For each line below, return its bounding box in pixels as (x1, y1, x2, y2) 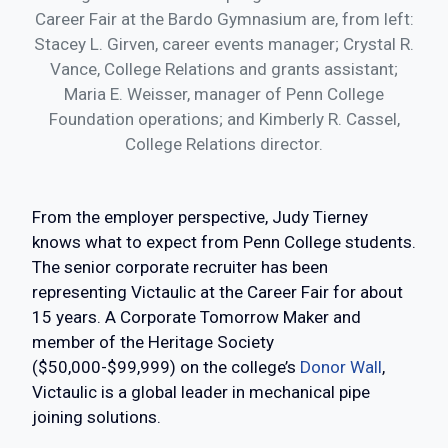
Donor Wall (300, 357, 382, 378)
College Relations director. (125, 134, 323, 155)
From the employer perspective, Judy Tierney (32, 207, 368, 228)
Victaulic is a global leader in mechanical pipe (32, 382, 370, 403)
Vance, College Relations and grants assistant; (50, 59, 398, 80)
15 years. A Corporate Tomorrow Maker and (32, 307, 361, 328)
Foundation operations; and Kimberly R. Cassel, (48, 109, 400, 130)
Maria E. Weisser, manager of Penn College (64, 84, 384, 105)
